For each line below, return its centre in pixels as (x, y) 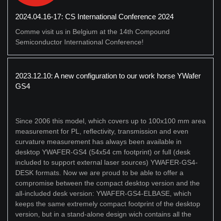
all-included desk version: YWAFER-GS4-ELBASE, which (103, 194)
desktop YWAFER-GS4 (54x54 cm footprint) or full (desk (103, 152)
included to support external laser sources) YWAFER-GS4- (107, 163)
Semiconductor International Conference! (79, 42)
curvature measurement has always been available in (98, 142)
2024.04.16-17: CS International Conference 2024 (94, 17)
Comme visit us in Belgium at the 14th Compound (92, 32)
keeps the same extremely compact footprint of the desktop (108, 204)
